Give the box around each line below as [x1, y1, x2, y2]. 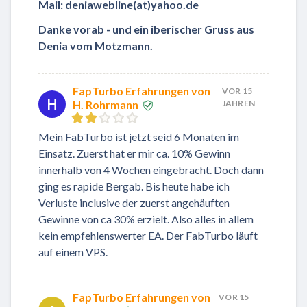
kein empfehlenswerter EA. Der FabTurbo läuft [38, 229, 258, 243]
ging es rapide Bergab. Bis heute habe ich [38, 180, 230, 193]
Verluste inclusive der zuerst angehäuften [38, 196, 230, 210]
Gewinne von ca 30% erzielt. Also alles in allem [38, 212, 254, 226]
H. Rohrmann [73, 98, 138, 112]
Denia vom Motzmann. [38, 39, 153, 53]
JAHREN [221, 98, 256, 109]
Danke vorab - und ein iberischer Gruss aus [38, 23, 254, 36]
